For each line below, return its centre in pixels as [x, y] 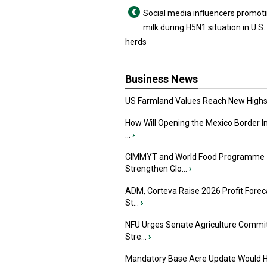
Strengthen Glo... [156, 169]
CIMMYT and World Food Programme [195, 157]
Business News [162, 79]
